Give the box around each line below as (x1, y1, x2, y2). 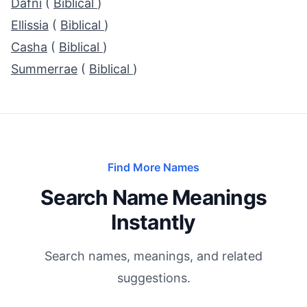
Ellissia (11, 18, 49, 32)
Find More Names (108, 160, 199, 174)
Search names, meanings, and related (45, 249, 262, 263)
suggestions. (116, 271, 191, 285)
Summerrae (11, 62, 77, 76)
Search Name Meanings (40, 185, 267, 210)
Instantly (111, 210, 196, 234)
